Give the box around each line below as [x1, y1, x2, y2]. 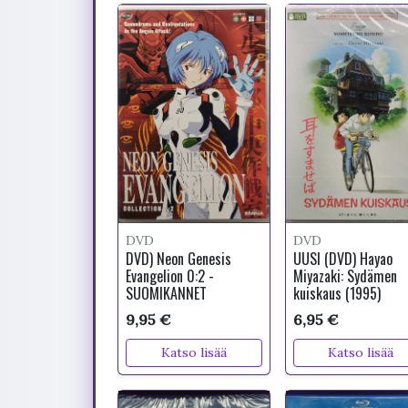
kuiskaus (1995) [292, 282, 381, 304]
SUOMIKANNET [126, 282, 207, 304]
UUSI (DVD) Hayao [292, 248, 393, 270]
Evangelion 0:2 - [126, 265, 214, 287]
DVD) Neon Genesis [126, 248, 231, 270]
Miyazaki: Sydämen [292, 265, 397, 287]
